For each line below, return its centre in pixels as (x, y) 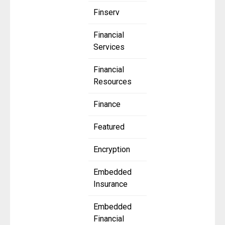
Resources (113, 82)
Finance (107, 104)
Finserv (106, 13)
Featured (109, 127)
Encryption (112, 150)
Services (109, 47)
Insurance (110, 184)
